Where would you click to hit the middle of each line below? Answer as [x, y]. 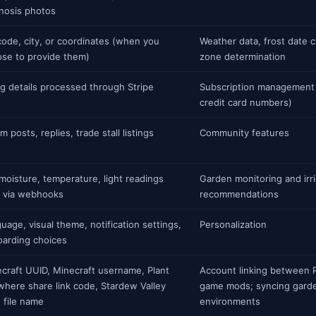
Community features [244, 133]
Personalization [233, 224]
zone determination [243, 56]
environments [230, 301]
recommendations [239, 194]
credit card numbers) [246, 102]
